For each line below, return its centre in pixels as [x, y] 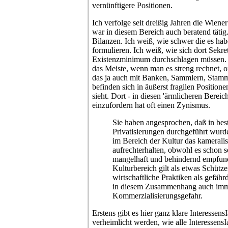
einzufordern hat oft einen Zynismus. [151, 105]
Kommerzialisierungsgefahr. [158, 196]
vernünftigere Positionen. [132, 5]
